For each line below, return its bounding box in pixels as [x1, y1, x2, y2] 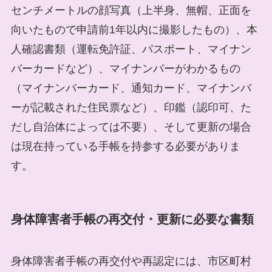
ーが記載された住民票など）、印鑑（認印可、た [10, 101, 251, 114]
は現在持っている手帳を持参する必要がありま [10, 140, 240, 152]
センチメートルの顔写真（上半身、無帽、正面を [10, 4, 251, 16]
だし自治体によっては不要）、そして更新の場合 [10, 120, 251, 133]
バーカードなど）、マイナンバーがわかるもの [10, 62, 240, 75]
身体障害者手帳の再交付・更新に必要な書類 [10, 212, 254, 226]
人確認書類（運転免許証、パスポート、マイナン [10, 42, 251, 55]
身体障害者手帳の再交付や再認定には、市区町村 [10, 255, 251, 268]
